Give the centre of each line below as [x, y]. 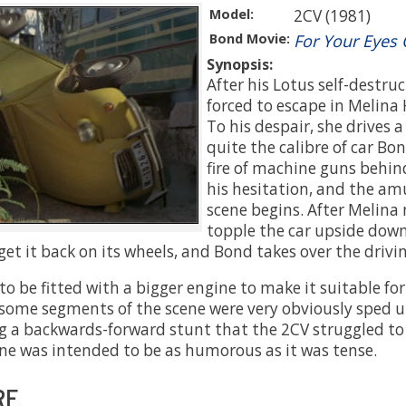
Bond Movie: [250, 39]
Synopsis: [240, 65]
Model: [232, 14]
